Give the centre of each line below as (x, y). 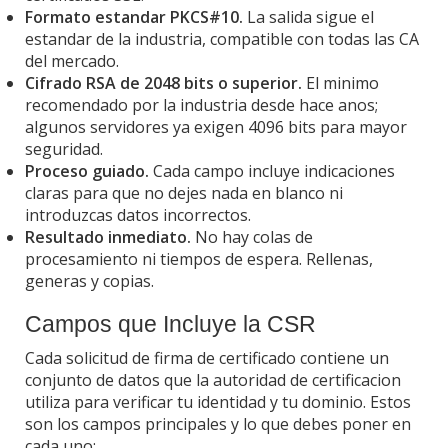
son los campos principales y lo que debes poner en (218, 423)
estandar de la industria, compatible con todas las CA (222, 38)
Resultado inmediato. (108, 236)
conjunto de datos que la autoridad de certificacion (213, 379)
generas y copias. (89, 280)
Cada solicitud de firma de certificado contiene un (207, 357)
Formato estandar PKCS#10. (134, 16)
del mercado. (72, 60)
